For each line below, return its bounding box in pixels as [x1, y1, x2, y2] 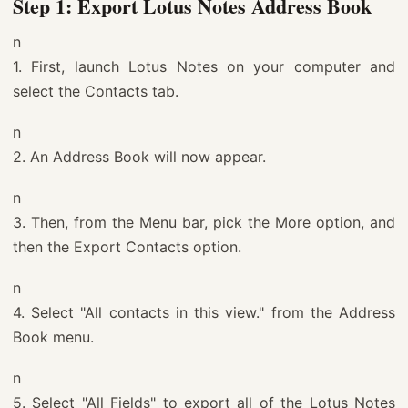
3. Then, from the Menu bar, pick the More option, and [13, 212, 395, 231]
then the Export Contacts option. [13, 237, 241, 256]
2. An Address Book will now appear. [13, 147, 266, 166]
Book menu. [13, 327, 94, 346]
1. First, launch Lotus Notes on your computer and [13, 56, 395, 76]
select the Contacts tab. [13, 81, 178, 100]
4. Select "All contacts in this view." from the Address [13, 302, 395, 321]
